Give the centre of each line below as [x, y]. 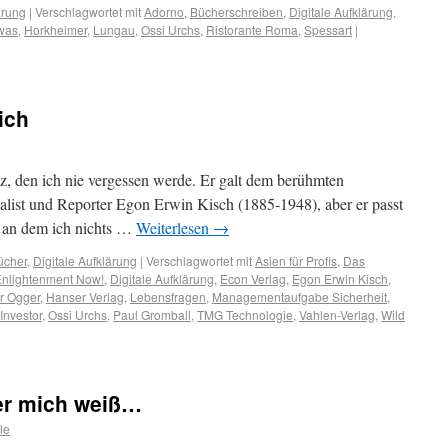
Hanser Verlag [85, 296]
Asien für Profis [296, 260]
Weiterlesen [174, 227]
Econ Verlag [253, 278]
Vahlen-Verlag [337, 314]
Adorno [164, 11]
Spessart [328, 29]
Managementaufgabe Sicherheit [299, 296]
